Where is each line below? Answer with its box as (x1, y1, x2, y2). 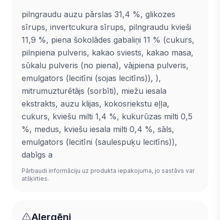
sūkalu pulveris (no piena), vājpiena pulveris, (22, 60, 189, 70)
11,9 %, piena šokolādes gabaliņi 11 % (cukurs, (22, 35, 194, 45)
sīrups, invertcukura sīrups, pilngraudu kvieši (22, 22, 191, 32)
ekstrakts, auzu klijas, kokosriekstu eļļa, (22, 99, 169, 109)
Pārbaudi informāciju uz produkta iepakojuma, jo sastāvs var (22, 167, 194, 174)
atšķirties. (22, 175, 49, 182)
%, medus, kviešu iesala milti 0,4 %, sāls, (22, 124, 174, 134)
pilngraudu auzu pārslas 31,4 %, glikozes (22, 9, 175, 19)
